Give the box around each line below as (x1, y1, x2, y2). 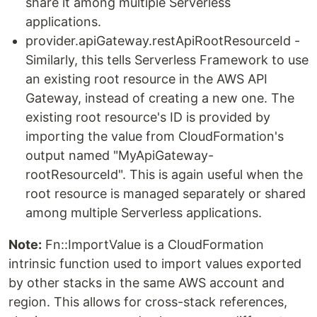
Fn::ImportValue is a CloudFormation (42, 237, 264, 252)
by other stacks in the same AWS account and (8, 275, 284, 290)
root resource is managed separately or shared (25, 186, 306, 201)
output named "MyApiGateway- (25, 148, 214, 163)
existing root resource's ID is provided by (25, 110, 270, 125)
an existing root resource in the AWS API (25, 71, 267, 86)
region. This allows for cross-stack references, (8, 294, 287, 309)
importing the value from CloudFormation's (25, 129, 284, 144)
